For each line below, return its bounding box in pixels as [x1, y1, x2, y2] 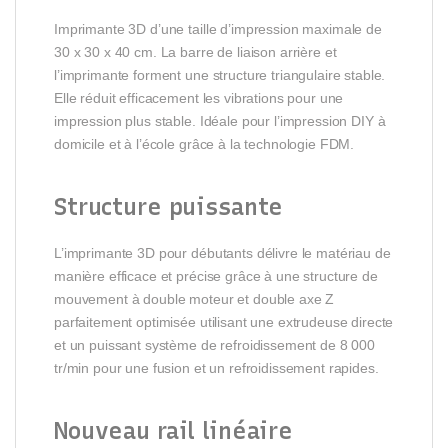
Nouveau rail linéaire [54, 416, 294, 445]
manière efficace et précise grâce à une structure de [54, 267, 378, 284]
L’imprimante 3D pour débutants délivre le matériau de [54, 244, 391, 261]
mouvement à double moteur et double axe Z [54, 290, 335, 307]
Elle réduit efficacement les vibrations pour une [54, 89, 344, 106]
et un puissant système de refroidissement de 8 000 [54, 336, 375, 353]
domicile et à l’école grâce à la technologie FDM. [54, 135, 355, 152]
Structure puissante [54, 192, 284, 221]
